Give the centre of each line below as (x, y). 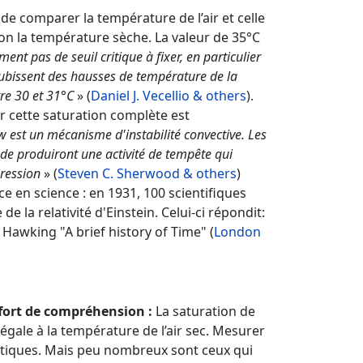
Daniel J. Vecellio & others (169, 96)
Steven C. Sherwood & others (147, 173)
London (237, 232)
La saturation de (205, 311)
